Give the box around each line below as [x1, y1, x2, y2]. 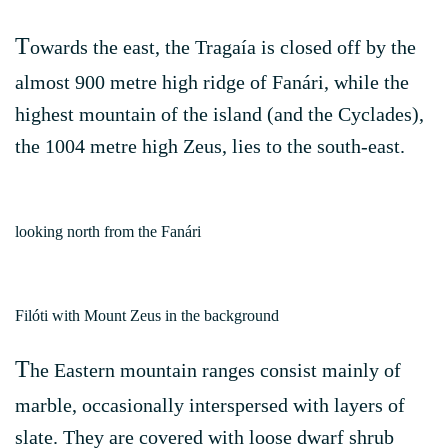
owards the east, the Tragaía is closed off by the [30, 36, 416, 58]
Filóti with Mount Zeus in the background [15, 307, 279, 324]
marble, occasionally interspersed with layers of [15, 394, 405, 416]
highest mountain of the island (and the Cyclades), [15, 103, 424, 125]
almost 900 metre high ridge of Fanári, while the [15, 71, 409, 93]
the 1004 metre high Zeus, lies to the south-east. [15, 135, 405, 157]
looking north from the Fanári [15, 223, 201, 240]
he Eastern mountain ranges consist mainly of [30, 359, 401, 381]
